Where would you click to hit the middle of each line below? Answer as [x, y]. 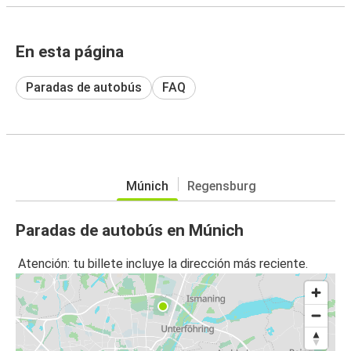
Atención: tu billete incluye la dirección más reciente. [163, 264]
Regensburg [222, 186]
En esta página [70, 51]
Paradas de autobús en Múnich [130, 230]
